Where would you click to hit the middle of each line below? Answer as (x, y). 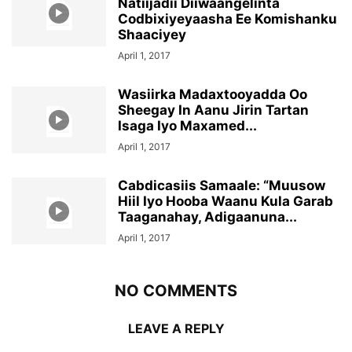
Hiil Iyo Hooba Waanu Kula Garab (225, 202)
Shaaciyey (152, 35)
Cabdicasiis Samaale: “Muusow (222, 186)
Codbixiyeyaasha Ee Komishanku (227, 19)
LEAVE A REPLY (176, 329)
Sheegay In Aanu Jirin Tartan (213, 110)
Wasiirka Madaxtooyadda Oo (213, 95)
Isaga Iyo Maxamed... (187, 126)
